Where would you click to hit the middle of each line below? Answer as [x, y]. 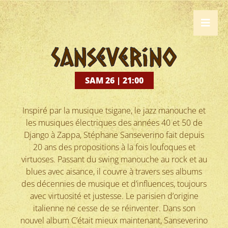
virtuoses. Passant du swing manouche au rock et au [114, 159]
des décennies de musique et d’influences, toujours [114, 184]
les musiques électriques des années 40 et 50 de [114, 123]
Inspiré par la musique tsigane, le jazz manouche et [114, 110]
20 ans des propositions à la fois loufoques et [114, 147]
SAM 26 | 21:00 [114, 80]
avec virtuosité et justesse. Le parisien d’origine [114, 196]
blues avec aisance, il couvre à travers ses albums [114, 172]
